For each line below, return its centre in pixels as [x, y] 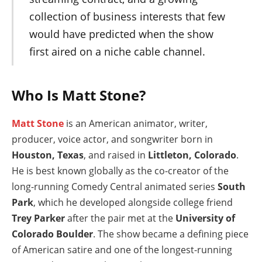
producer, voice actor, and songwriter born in [112, 139]
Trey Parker [38, 218]
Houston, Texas [48, 155]
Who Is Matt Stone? [79, 95]
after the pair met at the [120, 218]
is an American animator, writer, [136, 124]
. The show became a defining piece [171, 234]
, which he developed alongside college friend [133, 203]
